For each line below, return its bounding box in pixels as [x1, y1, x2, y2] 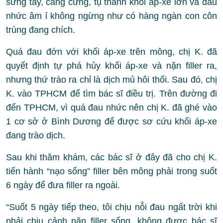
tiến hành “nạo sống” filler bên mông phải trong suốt [6, 166, 217, 177]
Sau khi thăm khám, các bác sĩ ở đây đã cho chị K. [6, 152, 217, 163]
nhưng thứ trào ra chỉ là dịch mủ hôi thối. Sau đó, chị [6, 75, 217, 85]
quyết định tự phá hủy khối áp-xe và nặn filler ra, [6, 61, 217, 71]
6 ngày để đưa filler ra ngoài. [6, 180, 120, 191]
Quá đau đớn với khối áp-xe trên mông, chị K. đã [6, 47, 217, 57]
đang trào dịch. [6, 130, 65, 141]
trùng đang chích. [6, 25, 75, 35]
